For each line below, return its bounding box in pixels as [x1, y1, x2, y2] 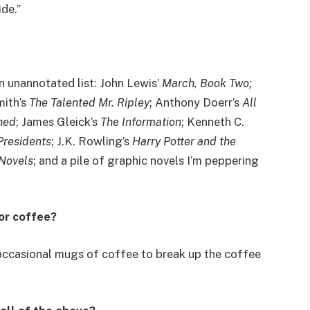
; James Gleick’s [16, 114, 100, 129]
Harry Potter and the [132, 134, 236, 148]
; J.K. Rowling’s [51, 134, 132, 148]
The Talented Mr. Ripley [29, 95, 149, 109]
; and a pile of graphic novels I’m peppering [33, 153, 259, 167]
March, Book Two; [162, 75, 252, 90]
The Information [100, 114, 181, 129]
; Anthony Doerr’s [149, 95, 242, 109]
